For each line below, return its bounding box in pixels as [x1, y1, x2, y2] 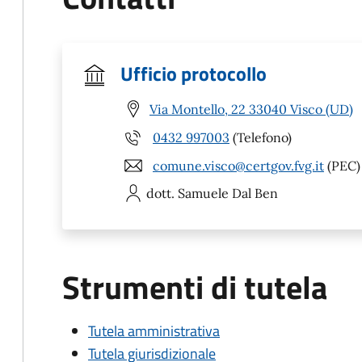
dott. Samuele [146, 185, 229, 201]
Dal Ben [232, 185, 278, 201]
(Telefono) [229, 128, 292, 145]
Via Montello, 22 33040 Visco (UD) [149, 100, 353, 117]
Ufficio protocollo [120, 59, 267, 88]
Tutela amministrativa [88, 320, 220, 342]
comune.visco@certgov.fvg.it [153, 157, 324, 174]
